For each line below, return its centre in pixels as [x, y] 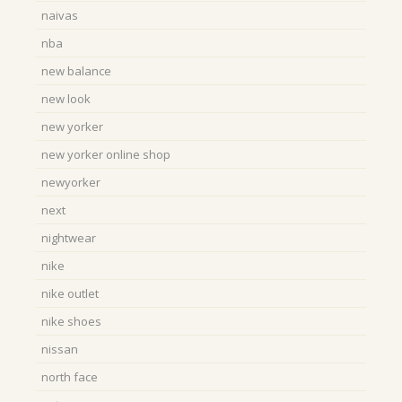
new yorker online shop [106, 155]
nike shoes [71, 322]
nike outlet [70, 294]
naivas [60, 16]
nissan [60, 350]
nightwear [69, 238]
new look [66, 99]
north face [70, 377]
